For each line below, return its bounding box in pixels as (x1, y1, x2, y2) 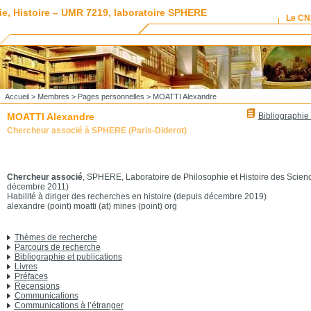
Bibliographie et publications (14, 252, 122, 262)
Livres (14, 262, 37, 271)
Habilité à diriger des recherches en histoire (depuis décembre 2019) (6, 192, 267, 201)
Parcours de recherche (14, 242, 101, 252)
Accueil (4, 92, 29, 101)
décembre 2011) (6, 182, 69, 192)
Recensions (14, 281, 60, 291)
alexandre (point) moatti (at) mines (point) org (6, 201, 177, 211)
